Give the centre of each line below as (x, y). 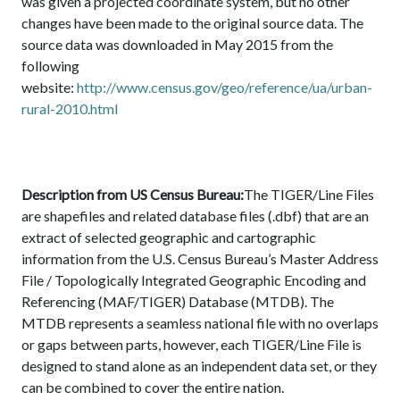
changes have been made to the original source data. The (192, 23)
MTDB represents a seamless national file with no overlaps (200, 323)
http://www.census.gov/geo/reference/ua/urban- (225, 87)
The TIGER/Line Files (309, 195)
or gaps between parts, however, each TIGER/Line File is (192, 345)
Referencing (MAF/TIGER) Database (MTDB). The (178, 302)
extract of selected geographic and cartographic (169, 237)
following (50, 66)
